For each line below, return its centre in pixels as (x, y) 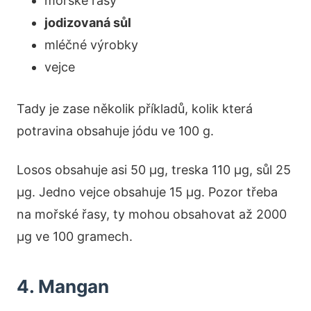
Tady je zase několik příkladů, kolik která (135, 108)
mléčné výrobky (91, 44)
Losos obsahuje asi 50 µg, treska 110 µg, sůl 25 (154, 169)
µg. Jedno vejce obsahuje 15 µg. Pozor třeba (147, 192)
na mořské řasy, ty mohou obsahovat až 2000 (152, 214)
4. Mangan (63, 286)
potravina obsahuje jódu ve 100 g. (115, 131)
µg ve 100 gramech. (75, 236)
